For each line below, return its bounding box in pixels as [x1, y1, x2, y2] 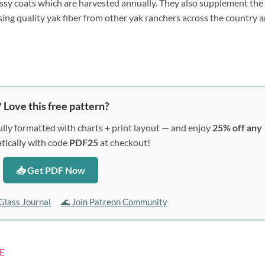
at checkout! [98, 136, 151, 148]
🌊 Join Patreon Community [61, 196, 168, 207]
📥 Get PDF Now [15, 164, 85, 176]
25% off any [212, 121, 262, 133]
